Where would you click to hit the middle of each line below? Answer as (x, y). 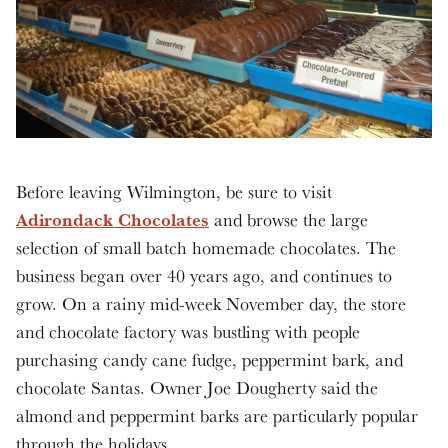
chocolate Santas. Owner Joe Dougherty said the (197, 387)
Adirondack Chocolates (112, 219)
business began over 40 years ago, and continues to (204, 275)
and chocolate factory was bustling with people (188, 331)
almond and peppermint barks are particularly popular (217, 415)
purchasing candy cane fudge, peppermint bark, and (209, 359)
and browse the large (288, 219)
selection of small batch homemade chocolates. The (206, 247)
